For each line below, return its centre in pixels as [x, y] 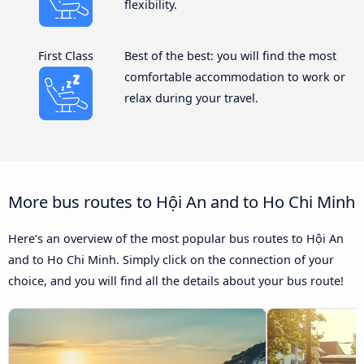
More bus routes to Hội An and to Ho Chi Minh [182, 202]
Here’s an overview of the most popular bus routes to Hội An [176, 239]
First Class [66, 56]
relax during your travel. [191, 98]
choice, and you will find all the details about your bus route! [176, 281]
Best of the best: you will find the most [230, 56]
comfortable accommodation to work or [234, 77]
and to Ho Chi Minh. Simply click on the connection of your [171, 260]
